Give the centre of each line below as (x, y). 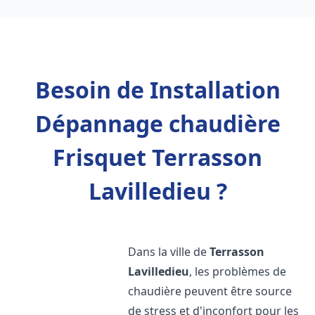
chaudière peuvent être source (210, 291)
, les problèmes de (238, 271)
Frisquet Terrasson (157, 157)
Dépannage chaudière (157, 123)
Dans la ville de (169, 252)
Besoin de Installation (157, 90)
